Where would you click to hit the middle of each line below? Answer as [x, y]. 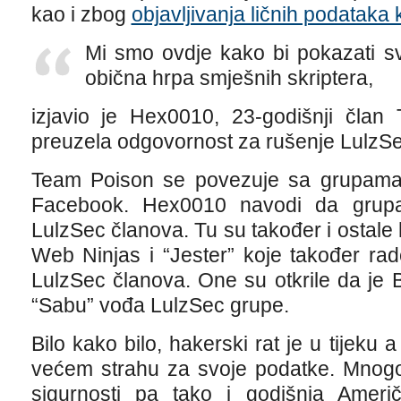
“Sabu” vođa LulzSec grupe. [160, 305]
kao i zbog [81, 14]
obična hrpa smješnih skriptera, [229, 78]
